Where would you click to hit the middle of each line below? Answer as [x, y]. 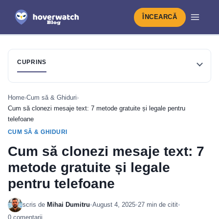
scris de [35, 205]
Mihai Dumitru [68, 205]
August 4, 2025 [114, 205]
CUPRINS [32, 62]
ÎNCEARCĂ [160, 17]
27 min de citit [158, 205]
